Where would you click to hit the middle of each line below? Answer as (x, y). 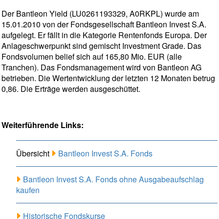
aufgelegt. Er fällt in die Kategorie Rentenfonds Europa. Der (104, 35)
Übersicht (34, 153)
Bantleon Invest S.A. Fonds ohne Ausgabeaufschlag (113, 179)
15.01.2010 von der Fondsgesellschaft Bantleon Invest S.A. (104, 24)
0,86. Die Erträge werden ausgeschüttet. (71, 89)
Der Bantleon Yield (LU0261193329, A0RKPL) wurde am (100, 14)
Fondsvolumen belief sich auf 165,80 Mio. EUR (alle (92, 57)
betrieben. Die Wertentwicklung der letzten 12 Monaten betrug (108, 78)
